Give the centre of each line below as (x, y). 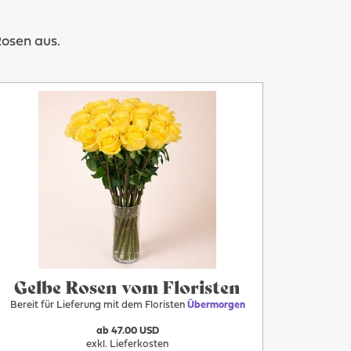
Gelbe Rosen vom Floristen (128, 286)
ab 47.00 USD (127, 331)
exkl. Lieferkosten (128, 344)
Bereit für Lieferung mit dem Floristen (98, 306)
